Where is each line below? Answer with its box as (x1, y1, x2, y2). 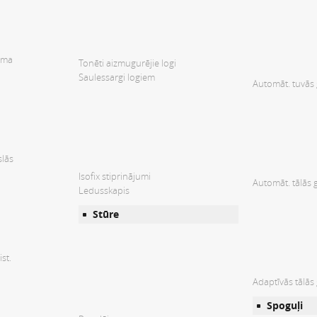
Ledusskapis (79, 184, 129, 197)
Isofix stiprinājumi (79, 170, 151, 183)
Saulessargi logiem (79, 71, 155, 84)
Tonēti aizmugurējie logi (79, 57, 176, 70)
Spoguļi (267, 299, 303, 313)
